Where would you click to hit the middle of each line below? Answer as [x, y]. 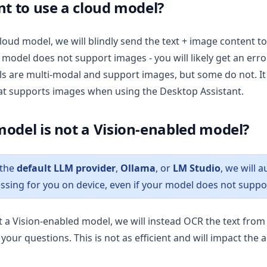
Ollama [138, 168]
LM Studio [197, 168]
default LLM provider [66, 168]
